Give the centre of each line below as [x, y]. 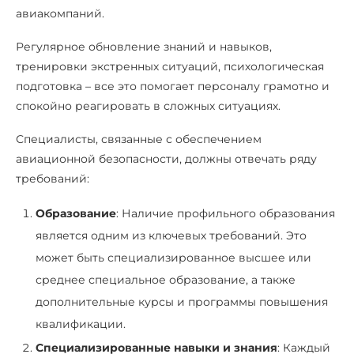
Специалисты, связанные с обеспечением [139, 139]
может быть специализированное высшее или [173, 257]
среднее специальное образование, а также [166, 279]
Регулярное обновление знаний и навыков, [144, 46]
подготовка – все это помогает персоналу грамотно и [173, 86]
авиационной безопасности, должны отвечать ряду [166, 158]
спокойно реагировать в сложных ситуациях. [148, 105]
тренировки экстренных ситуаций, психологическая [170, 66]
